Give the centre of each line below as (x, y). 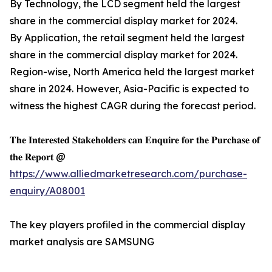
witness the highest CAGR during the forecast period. (133, 106)
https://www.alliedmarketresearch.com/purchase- (128, 174)
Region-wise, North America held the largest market (132, 72)
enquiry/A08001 (47, 191)
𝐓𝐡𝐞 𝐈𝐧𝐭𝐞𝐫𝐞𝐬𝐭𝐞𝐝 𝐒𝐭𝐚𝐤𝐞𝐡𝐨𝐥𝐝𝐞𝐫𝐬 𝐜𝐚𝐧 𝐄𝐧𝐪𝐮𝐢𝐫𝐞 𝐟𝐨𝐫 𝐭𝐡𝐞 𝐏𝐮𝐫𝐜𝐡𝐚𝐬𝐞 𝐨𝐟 (135, 140)
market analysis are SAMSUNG (82, 242)
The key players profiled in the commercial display (127, 225)
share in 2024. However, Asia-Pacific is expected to (129, 89)
